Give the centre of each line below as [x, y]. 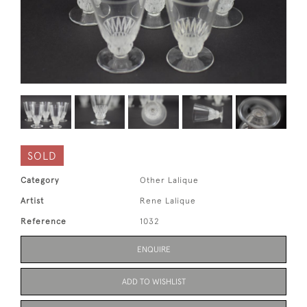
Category [40, 181]
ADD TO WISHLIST [153, 282]
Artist [32, 201]
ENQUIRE [153, 250]
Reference [44, 222]
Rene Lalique [168, 201]
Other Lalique [170, 181]
